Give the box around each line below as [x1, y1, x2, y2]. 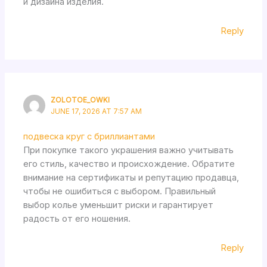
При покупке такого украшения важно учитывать [23, 145, 234, 156]
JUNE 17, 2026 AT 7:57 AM [51, 107, 142, 116]
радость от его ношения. [23, 213, 131, 225]
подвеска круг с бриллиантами [23, 131, 156, 142]
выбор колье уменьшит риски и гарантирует [23, 200, 214, 211]
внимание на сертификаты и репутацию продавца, [23, 172, 240, 184]
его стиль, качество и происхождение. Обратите [23, 159, 235, 170]
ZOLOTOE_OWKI [51, 95, 110, 104]
